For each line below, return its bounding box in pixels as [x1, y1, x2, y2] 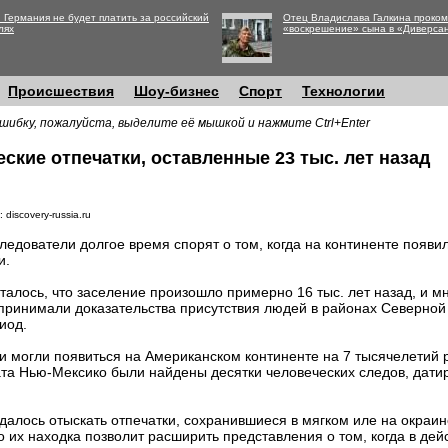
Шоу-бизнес [134, 83, 219, 99]
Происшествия [8, 83, 114, 99]
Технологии [302, 83, 385, 99]
